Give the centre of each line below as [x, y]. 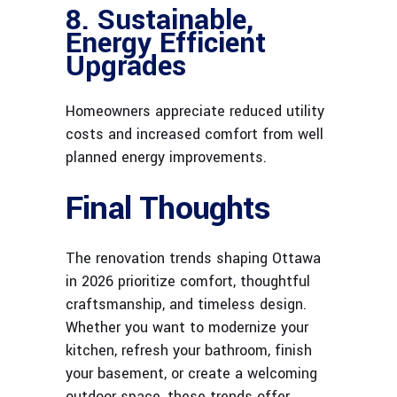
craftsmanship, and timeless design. [186, 305]
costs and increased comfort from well [195, 135]
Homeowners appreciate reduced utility [195, 112]
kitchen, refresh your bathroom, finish [189, 351]
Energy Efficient [166, 44]
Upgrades [126, 67]
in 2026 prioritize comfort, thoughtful [188, 282]
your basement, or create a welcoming [191, 374]
